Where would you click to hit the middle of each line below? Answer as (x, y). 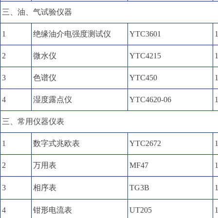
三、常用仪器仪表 (33, 121)
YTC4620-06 (150, 100)
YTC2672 (145, 143)
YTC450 (143, 78)
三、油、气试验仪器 (37, 12)
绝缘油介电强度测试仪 (72, 34)
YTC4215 (145, 56)
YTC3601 (145, 34)
